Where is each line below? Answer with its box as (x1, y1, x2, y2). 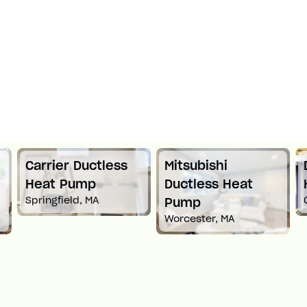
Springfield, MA (25, 193, 99, 206)
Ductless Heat (164, 175, 254, 192)
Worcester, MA (164, 212, 235, 225)
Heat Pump (25, 175, 97, 192)
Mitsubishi (164, 157, 228, 173)
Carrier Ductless (25, 157, 128, 173)
